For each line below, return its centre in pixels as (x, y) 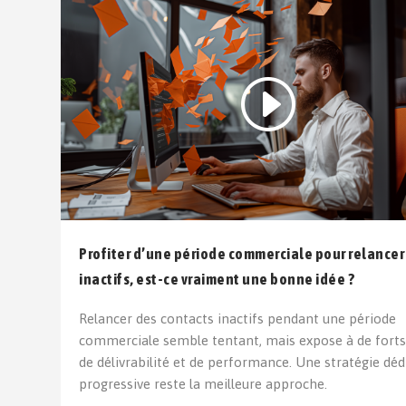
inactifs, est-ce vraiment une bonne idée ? (217, 279)
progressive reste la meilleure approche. (203, 383)
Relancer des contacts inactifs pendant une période (238, 318)
